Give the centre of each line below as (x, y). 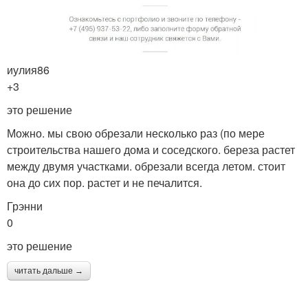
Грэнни (25, 206)
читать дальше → (49, 271)
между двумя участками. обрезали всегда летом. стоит (146, 166)
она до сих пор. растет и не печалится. (104, 183)
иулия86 (28, 70)
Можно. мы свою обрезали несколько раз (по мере (136, 133)
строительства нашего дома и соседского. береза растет (151, 150)
